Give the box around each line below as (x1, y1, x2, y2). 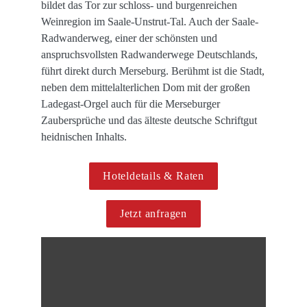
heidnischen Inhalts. (41, 131, 127, 143)
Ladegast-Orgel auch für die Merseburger (41, 98, 220, 110)
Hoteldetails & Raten (103, 170, 204, 182)
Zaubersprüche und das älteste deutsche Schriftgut (41, 114, 257, 127)
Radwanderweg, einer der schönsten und (41, 32, 217, 45)
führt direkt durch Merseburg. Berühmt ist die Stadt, (41, 65, 265, 77)
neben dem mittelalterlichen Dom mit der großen (41, 82, 250, 94)
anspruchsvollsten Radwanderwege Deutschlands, (41, 49, 258, 61)
